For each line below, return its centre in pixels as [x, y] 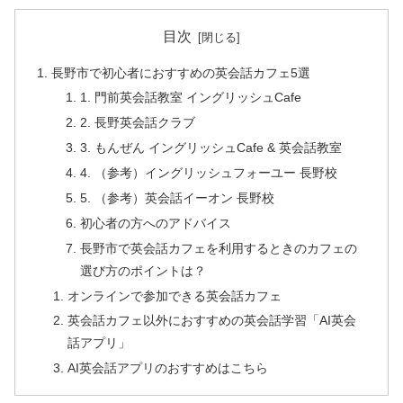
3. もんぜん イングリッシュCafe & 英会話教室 [210, 148]
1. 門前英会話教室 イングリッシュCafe [190, 98]
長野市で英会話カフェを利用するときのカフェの [218, 248]
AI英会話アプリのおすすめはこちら [167, 368]
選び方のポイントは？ [143, 270]
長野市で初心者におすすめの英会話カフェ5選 [181, 72]
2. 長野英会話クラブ [137, 123]
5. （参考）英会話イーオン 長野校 [177, 197]
